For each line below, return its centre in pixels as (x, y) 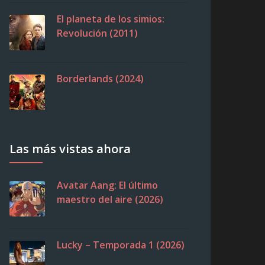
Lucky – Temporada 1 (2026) (121, 245)
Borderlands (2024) (100, 79)
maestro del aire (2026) (110, 199)
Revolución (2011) (97, 33)
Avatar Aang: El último (107, 185)
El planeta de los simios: (111, 19)
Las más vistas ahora (70, 149)
